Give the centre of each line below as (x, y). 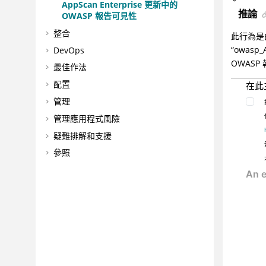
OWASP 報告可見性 (99, 16)
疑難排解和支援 (82, 135)
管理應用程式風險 (86, 118)
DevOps (69, 50)
